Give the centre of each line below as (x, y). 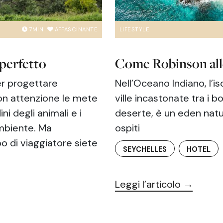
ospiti (127, 128)
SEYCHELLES (145, 149)
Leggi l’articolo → (154, 184)
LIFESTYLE (134, 30)
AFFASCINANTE (76, 30)
